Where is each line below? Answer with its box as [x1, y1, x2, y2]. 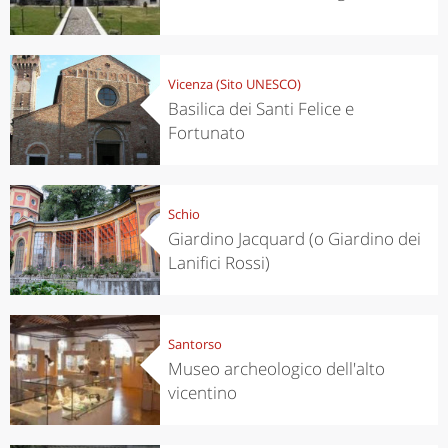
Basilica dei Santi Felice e [167, 96, 354, 120]
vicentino [167, 380, 237, 404]
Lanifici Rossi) [167, 250, 270, 274]
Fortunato [167, 120, 245, 144]
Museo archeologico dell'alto [167, 356, 385, 380]
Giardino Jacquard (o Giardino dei [167, 226, 421, 250]
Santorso [167, 334, 222, 353]
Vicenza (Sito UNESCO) [167, 74, 301, 93]
